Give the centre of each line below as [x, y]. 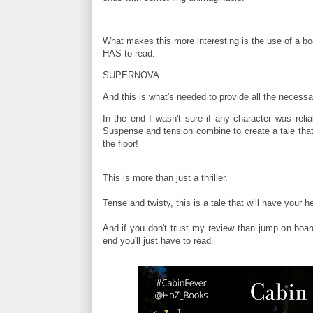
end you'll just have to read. [158, 241]
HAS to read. [129, 54]
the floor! [120, 144]
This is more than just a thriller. [166, 178]
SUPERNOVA [132, 75]
